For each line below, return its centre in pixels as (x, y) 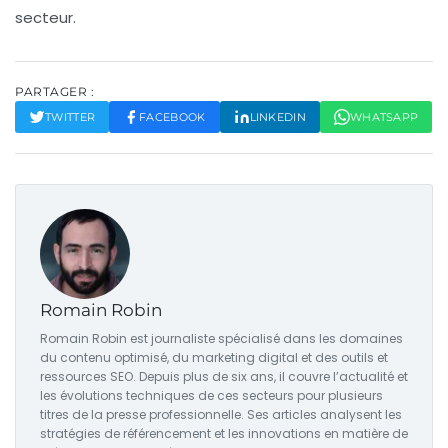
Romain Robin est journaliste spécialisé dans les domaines (221, 339)
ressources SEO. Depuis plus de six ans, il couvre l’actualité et (224, 377)
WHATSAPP (384, 117)
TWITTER (70, 117)
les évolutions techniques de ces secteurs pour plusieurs (211, 396)
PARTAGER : (54, 92)
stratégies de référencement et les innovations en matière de (224, 434)
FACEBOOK (172, 117)
